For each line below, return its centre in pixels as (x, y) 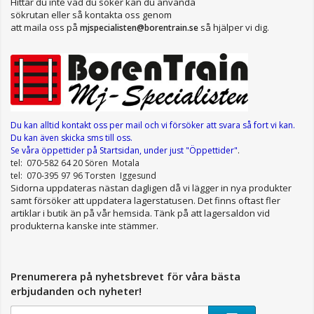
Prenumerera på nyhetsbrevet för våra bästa (125, 276)
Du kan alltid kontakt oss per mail (76, 125)
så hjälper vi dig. (235, 27)
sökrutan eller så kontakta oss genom (91, 14)
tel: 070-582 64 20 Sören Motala (75, 163)
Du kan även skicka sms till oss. (71, 137)
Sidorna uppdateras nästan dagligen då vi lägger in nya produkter (151, 187)
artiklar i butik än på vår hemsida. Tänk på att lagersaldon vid (140, 213)
